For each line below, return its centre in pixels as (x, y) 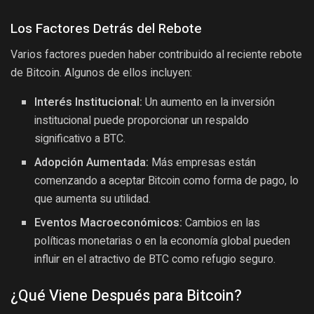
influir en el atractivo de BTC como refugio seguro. (155, 259)
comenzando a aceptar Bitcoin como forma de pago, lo (167, 180)
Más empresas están (203, 162)
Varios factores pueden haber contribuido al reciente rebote (156, 54)
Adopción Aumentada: (92, 162)
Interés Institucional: (89, 102)
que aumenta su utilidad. (93, 199)
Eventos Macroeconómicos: (109, 223)
